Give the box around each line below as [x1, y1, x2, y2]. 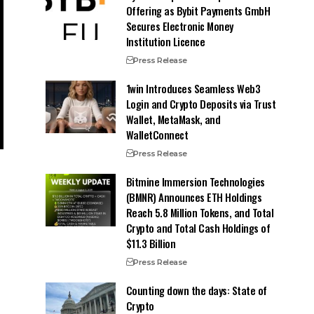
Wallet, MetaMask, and [125, 111, 221, 127]
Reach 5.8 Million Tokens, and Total [125, 204, 274, 220]
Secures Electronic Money [125, 18, 233, 34]
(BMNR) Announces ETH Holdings [125, 189, 262, 205]
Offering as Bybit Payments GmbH [125, 2, 271, 18]
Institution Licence [125, 33, 205, 49]
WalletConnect [125, 126, 189, 142]
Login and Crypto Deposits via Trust [125, 95, 276, 111]
